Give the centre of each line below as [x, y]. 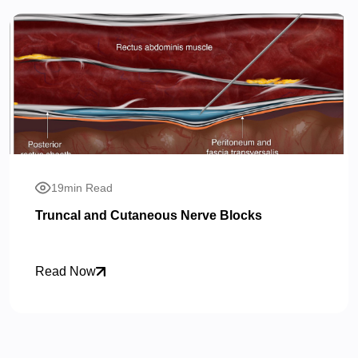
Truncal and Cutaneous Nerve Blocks [149, 216]
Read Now [66, 271]
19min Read [82, 187]
